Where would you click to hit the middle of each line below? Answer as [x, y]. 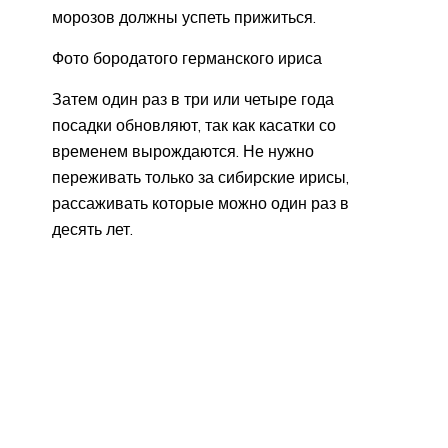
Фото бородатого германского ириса [187, 57]
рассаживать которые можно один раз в [200, 202]
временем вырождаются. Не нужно [183, 150]
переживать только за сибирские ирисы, [200, 176]
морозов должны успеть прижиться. [184, 16]
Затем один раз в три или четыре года [193, 98]
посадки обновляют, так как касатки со [194, 124]
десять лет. [92, 228]
